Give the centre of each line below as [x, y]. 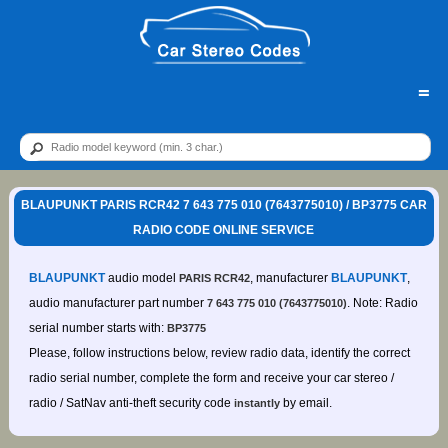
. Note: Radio [382, 303]
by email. [305, 403]
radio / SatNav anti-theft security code [131, 403]
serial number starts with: [97, 328]
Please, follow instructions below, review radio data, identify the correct [219, 353]
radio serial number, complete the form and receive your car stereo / [211, 378]
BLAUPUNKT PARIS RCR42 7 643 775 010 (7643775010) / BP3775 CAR [223, 205]
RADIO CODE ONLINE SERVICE [224, 230]
